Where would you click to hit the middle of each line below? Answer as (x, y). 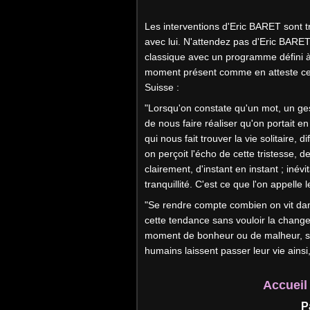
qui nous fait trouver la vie (202, 138)
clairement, (170, 169)
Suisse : (162, 87)
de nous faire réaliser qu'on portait (221, 123)
